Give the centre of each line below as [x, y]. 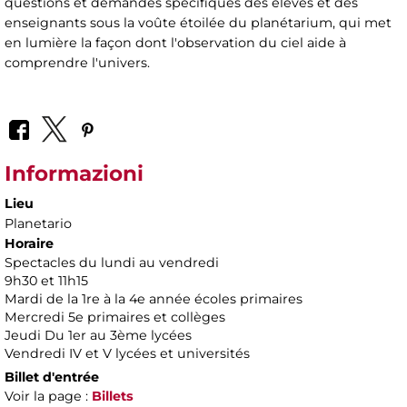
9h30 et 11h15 [46, 281]
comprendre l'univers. [77, 62]
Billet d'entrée [52, 377]
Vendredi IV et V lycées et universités [127, 354]
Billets [113, 397]
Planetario [38, 224]
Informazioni [74, 174]
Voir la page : [48, 397]
